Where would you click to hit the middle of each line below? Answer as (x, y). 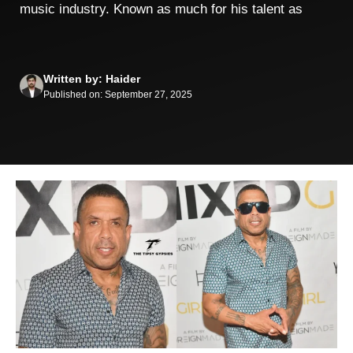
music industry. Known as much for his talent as (161, 9)
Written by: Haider (92, 78)
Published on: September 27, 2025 (118, 94)
